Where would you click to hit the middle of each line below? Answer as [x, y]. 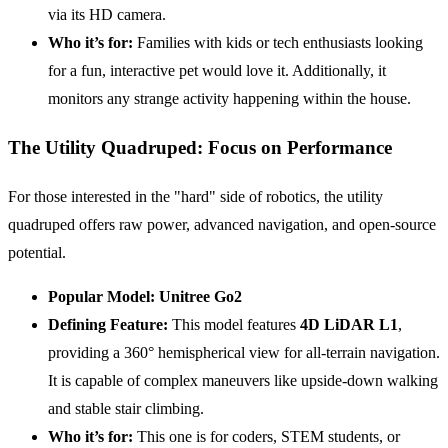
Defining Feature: [108, 324]
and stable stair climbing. [126, 408]
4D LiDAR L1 [349, 324]
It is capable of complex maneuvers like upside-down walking [243, 380]
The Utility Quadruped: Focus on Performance [200, 147]
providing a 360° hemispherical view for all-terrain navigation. [244, 352]
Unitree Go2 [200, 296]
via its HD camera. [107, 15]
